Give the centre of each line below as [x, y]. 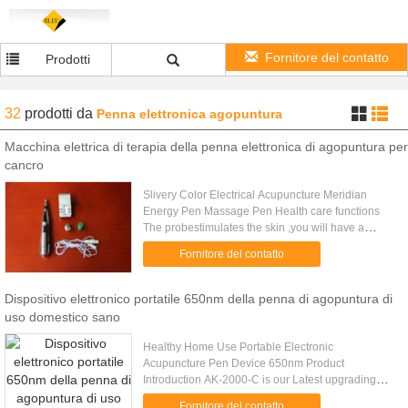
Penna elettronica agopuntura [189, 114]
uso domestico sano [62, 317]
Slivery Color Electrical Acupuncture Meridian [255, 195]
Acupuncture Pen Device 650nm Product [244, 363]
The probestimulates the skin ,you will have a [254, 228]
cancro [24, 165]
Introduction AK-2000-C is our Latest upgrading [260, 380]
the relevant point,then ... [204, 260]
